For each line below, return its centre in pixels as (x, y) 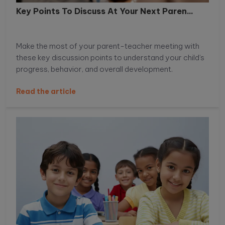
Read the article (46, 92)
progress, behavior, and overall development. (94, 69)
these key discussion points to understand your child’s (110, 58)
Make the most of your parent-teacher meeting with (108, 46)
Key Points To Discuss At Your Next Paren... (105, 11)
